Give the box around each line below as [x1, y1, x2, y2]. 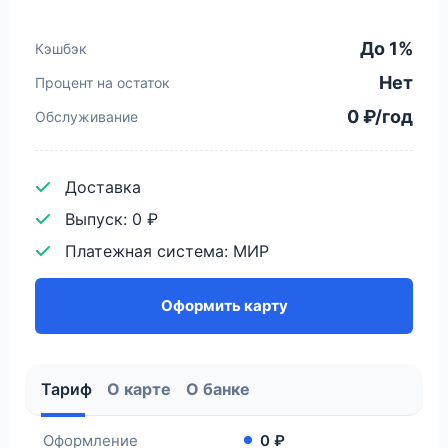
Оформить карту [160, 295, 288, 315]
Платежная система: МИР [65, 240, 269, 261]
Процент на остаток [35, 73, 170, 91]
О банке [186, 378, 250, 399]
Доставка [65, 176, 141, 197]
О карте [107, 378, 171, 399]
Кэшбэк [35, 39, 87, 57]
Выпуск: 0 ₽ [65, 208, 158, 229]
